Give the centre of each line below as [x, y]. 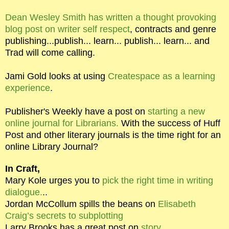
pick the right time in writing [158, 181]
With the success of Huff [169, 123]
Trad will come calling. [50, 53]
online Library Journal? [53, 147]
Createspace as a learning [162, 76]
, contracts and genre [173, 29]
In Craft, [22, 169]
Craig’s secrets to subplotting [64, 216]
